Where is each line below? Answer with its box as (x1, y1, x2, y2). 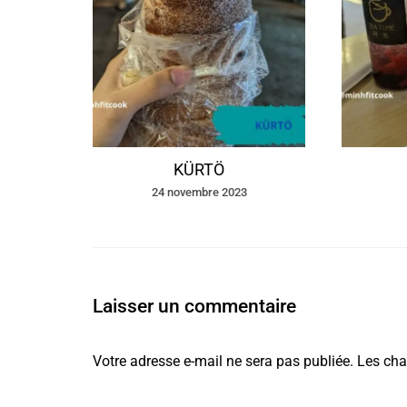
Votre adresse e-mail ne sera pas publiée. (93, 352, 353, 371)
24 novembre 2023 (151, 185, 247, 200)
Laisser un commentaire (93, 295, 296, 318)
